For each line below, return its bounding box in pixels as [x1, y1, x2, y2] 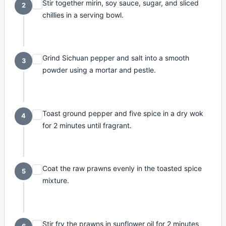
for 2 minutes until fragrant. [42, 121, 132, 130]
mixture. [42, 176, 70, 185]
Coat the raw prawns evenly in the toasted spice [42, 164, 202, 173]
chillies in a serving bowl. [42, 10, 124, 19]
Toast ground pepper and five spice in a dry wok [42, 108, 204, 118]
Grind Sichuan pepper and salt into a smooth [42, 53, 190, 63]
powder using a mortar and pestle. [42, 66, 156, 75]
